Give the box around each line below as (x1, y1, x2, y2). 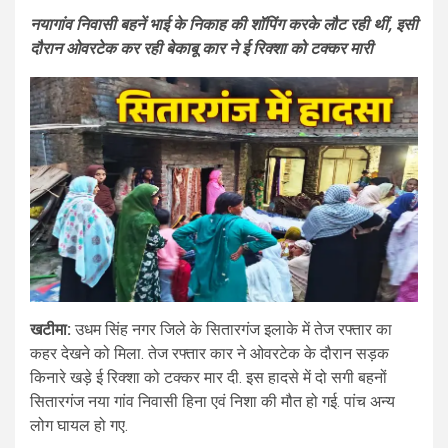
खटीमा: (30, 320, 71, 340)
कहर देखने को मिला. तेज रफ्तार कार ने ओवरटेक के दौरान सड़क (30, 344, 389, 364)
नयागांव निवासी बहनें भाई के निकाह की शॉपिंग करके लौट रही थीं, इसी (30, 14, 418, 34)
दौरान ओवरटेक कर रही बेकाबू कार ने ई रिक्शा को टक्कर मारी (30, 38, 373, 58)
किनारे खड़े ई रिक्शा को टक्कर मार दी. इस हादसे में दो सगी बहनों (30, 368, 387, 388)
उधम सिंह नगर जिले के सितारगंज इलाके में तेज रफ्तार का (71, 320, 392, 340)
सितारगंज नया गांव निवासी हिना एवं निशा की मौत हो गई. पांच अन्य (30, 392, 395, 412)
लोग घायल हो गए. (30, 416, 128, 436)
